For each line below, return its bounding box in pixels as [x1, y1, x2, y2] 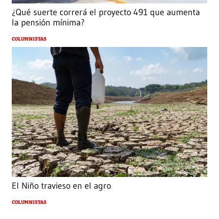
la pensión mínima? [12, 17, 85, 28]
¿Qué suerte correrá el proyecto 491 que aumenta [12, 6, 200, 18]
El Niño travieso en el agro [12, 180, 111, 192]
